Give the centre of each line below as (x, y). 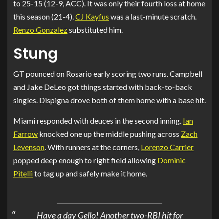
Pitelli (23, 173)
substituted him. (95, 29)
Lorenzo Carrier (167, 147)
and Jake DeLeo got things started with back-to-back (103, 87)
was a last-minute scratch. (153, 16)
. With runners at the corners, (93, 147)
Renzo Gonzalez (40, 29)
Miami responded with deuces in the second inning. (98, 120)
